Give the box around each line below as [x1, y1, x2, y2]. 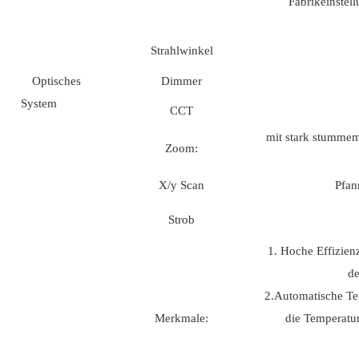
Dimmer [161, 75, 202, 88]
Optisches [32, 75, 81, 88]
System [21, 97, 92, 111]
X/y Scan [159, 179, 204, 192]
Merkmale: [155, 312, 208, 325]
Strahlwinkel [150, 44, 213, 58]
